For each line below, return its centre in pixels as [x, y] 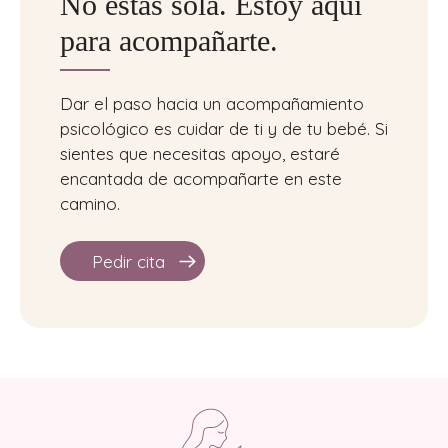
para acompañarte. [169, 40]
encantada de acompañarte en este [201, 178]
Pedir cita [128, 261]
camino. [90, 203]
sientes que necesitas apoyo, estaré [200, 153]
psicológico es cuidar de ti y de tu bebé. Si [224, 128]
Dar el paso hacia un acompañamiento [212, 103]
